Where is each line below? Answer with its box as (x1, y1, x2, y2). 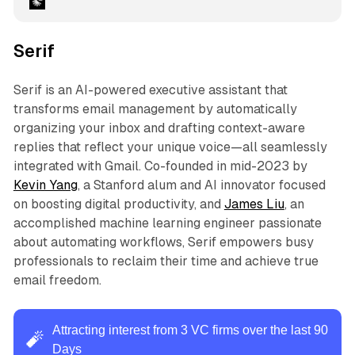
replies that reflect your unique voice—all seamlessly (13, 139, 327, 155)
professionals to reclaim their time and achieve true (13, 253, 319, 269)
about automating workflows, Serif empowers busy (13, 234, 314, 250)
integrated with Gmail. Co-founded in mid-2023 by (13, 158, 307, 174)
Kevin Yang (13, 177, 78, 193)
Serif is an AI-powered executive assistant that (13, 82, 288, 97)
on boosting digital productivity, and (13, 196, 224, 212)
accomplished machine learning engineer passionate (13, 215, 322, 231)
